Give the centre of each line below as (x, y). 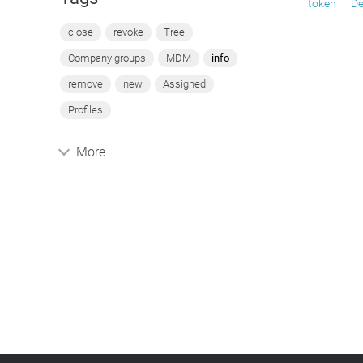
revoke (128, 32)
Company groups (107, 58)
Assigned (184, 84)
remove (85, 84)
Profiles (85, 110)
